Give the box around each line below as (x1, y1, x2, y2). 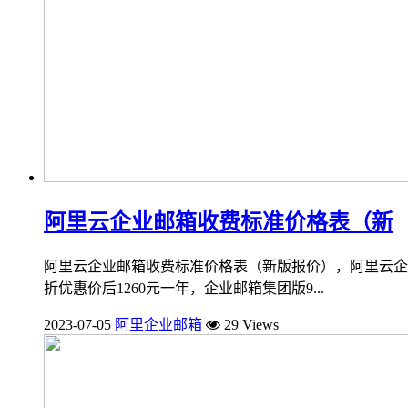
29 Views (220, 316, 279, 332)
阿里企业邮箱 (115, 316, 202, 332)
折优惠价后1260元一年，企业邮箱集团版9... (44, 280, 324, 296)
